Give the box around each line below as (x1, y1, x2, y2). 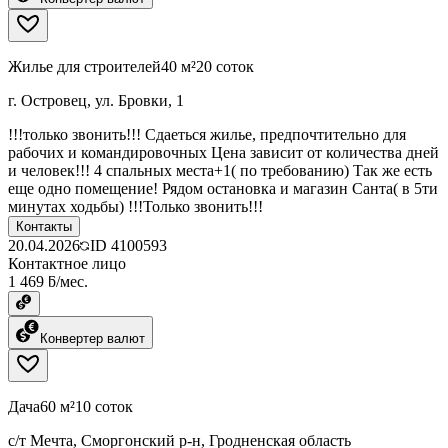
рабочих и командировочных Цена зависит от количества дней (8, 143, 439, 161)
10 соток (75, 397, 133, 415)
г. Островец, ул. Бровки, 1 (8, 91, 184, 109)
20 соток (196, 57, 254, 75)
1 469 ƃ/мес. (8, 272, 88, 290)
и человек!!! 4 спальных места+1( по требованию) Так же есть (8, 161, 432, 179)
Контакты (16, 218, 72, 234)
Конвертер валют (40, 330, 145, 346)
